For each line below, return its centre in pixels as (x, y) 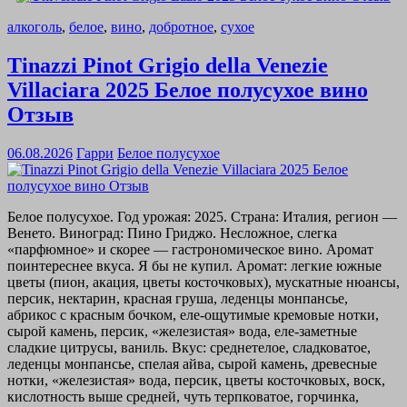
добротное (181, 27)
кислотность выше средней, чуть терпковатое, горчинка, (183, 397)
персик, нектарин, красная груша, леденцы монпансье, (178, 299)
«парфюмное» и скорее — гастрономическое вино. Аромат (190, 250)
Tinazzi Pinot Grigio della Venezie (168, 66)
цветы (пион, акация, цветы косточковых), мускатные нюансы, (203, 283)
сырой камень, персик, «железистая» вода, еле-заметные (182, 332)
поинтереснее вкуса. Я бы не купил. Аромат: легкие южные (194, 266)
